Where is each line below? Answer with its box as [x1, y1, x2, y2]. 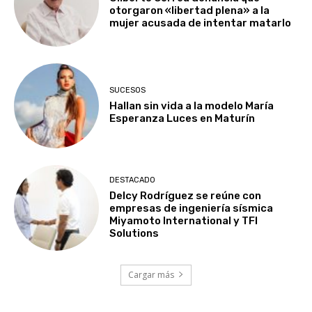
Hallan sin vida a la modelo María [109, 100, 274, 113]
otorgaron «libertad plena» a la [109, 4, 270, 17]
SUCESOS [109, 86, 146, 95]
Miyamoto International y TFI [109, 214, 258, 227]
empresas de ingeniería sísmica [109, 201, 274, 214]
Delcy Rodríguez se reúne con [109, 189, 262, 202]
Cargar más [128, 268, 174, 281]
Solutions [109, 226, 159, 240]
